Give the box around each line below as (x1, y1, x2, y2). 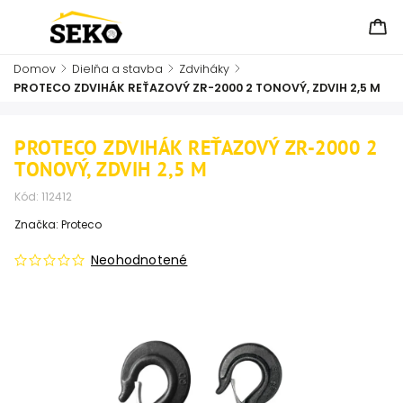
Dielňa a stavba (72, 61, 163, 76)
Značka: (14, 217, 61, 232)
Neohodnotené (91, 251, 188, 269)
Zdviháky (179, 61, 229, 76)
